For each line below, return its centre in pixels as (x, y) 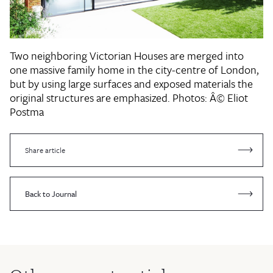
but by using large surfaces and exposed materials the (131, 84)
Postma (27, 112)
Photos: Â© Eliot (210, 98)
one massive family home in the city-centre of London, (134, 70)
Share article (45, 150)
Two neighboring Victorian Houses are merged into (127, 56)
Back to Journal (51, 193)
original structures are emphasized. (91, 98)
